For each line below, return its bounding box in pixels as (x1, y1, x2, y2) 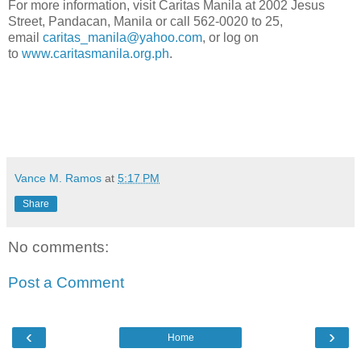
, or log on (202, 31, 259, 45)
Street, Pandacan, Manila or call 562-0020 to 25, (8, 15, 283, 29)
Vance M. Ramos (15, 172, 102, 185)
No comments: (8, 239, 109, 256)
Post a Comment (8, 274, 124, 292)
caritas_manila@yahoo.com (43, 31, 202, 45)
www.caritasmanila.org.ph (22, 47, 169, 61)
